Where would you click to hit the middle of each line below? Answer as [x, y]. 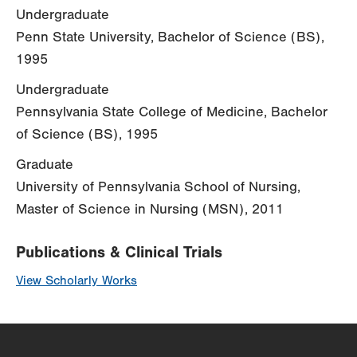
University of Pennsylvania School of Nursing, [158, 187]
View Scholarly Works [76, 281]
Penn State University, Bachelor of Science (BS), [170, 37]
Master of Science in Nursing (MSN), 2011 [150, 210]
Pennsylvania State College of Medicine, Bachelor [172, 112]
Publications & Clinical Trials [119, 253]
